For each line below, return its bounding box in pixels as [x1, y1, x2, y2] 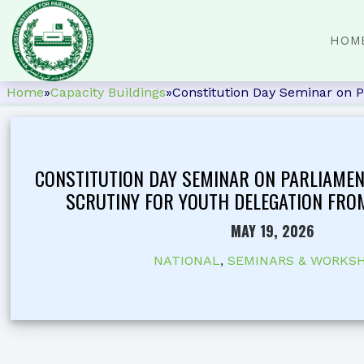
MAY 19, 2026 [230, 219, 314, 241]
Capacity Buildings [50, 84, 166, 100]
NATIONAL [153, 252, 220, 268]
